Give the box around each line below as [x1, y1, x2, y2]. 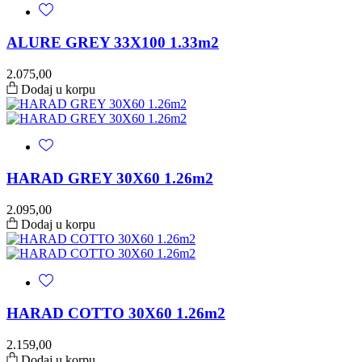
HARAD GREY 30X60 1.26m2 [6, 169, 213, 187]
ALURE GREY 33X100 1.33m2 [6, 34, 219, 52]
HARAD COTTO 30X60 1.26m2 [6, 305, 225, 322]
